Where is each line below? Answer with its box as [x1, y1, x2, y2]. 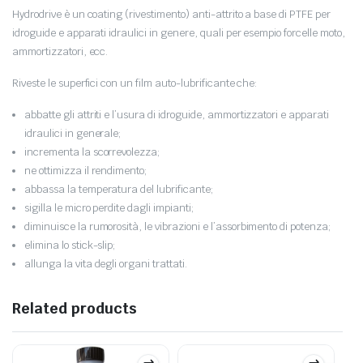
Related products [12, 299, 137, 318]
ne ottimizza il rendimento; [24, 164, 148, 177]
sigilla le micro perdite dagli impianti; [24, 201, 194, 215]
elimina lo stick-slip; [24, 238, 117, 252]
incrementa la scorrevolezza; [24, 145, 161, 159]
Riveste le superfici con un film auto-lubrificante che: [12, 76, 258, 90]
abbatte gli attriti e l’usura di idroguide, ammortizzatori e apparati [24, 108, 329, 122]
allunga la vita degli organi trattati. [24, 257, 187, 271]
